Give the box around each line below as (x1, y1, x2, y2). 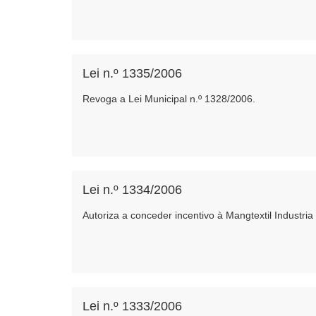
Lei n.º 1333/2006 (83, 299, 182, 313)
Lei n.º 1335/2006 (83, 66, 182, 80)
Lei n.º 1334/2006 (83, 183, 182, 197)
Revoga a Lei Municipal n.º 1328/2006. (83, 93, 255, 104)
